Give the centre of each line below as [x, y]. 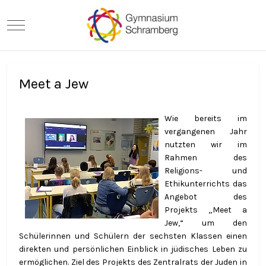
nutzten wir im [206, 144]
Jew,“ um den [206, 223]
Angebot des [206, 197]
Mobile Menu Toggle [53, 24]
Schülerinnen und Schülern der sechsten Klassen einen [133, 236]
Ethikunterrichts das [206, 183]
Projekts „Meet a [206, 210]
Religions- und [206, 170]
